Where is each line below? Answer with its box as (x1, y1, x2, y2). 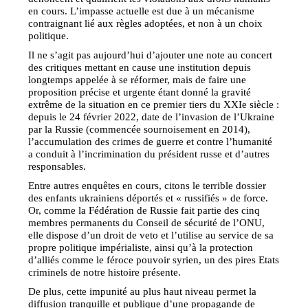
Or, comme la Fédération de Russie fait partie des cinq (28, 203, 261, 216)
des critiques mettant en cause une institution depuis (28, 60, 252, 73)
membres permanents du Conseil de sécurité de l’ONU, (28, 216, 265, 228)
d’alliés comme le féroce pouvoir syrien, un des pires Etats (28, 253, 280, 265)
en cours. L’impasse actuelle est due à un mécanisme (28, 4, 255, 16)
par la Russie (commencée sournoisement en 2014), (28, 122, 251, 135)
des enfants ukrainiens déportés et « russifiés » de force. (28, 191, 269, 203)
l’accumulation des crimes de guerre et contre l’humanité (28, 135, 273, 147)
